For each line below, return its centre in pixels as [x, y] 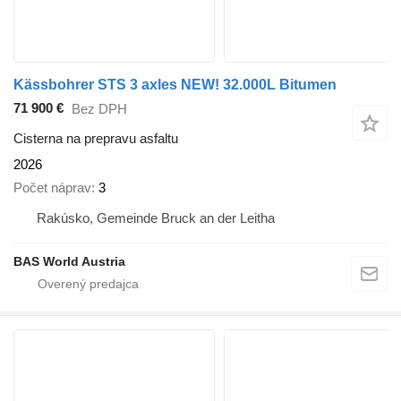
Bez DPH [99, 109]
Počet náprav [52, 188]
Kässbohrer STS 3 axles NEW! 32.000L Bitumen [175, 84]
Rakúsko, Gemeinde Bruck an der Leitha [156, 218]
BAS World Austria [69, 262]
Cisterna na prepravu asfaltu [96, 138]
